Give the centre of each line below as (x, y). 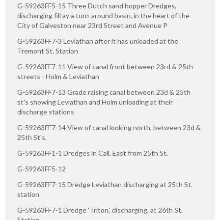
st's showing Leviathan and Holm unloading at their (95, 102)
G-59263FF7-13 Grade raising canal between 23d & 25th (104, 92)
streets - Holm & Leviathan (58, 77)
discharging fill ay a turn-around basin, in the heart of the (103, 16)
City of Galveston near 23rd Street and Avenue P (92, 26)
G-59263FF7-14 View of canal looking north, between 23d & (109, 128)
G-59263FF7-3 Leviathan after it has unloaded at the (98, 41)
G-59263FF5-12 (41, 169)
